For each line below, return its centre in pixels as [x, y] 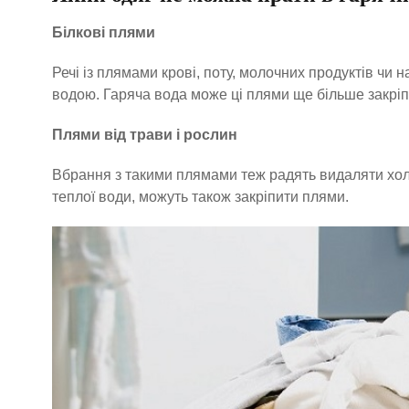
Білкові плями [104, 32]
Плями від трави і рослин [145, 134]
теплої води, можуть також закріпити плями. [200, 196]
